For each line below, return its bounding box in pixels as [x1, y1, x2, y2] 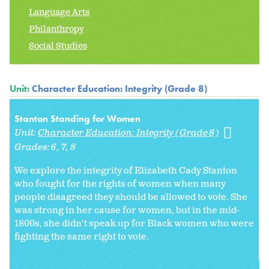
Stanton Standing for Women [14, 112, 141, 125]
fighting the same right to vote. [14, 231, 151, 244]
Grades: [14, 141, 52, 154]
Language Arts [29, 7, 89, 19]
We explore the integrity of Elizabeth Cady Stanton [14, 165, 237, 178]
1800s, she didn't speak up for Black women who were [14, 217, 254, 231]
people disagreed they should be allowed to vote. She [14, 191, 247, 204]
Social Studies [29, 40, 87, 52]
